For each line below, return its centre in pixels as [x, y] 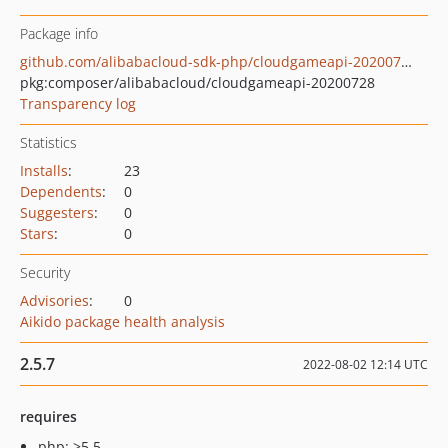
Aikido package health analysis [122, 321]
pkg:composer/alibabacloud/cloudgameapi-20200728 [197, 82]
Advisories [54, 300]
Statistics [48, 142]
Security [45, 272]
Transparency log [78, 103]
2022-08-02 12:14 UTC [365, 364]
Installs [44, 170]
